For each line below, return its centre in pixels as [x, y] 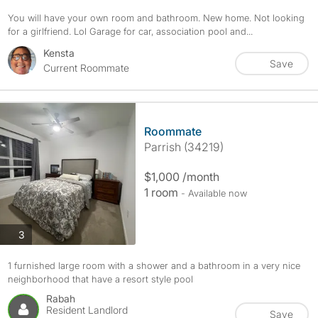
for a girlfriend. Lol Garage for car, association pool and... [130, 31]
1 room [162, 192]
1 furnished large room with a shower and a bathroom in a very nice [154, 265]
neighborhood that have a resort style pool [100, 279]
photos [39, 234]
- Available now [214, 193]
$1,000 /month [181, 177]
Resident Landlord [87, 310]
